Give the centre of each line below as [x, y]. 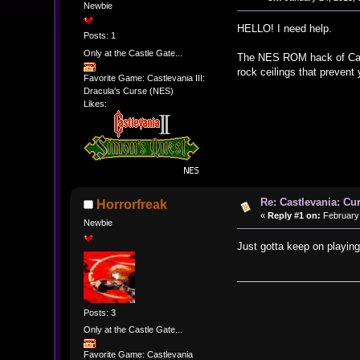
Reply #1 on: [294, 216]
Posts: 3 [99, 312]
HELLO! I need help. [285, 29]
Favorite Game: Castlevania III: [144, 78]
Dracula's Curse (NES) [128, 91]
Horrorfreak [132, 205]
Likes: [95, 104]
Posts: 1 [99, 36]
